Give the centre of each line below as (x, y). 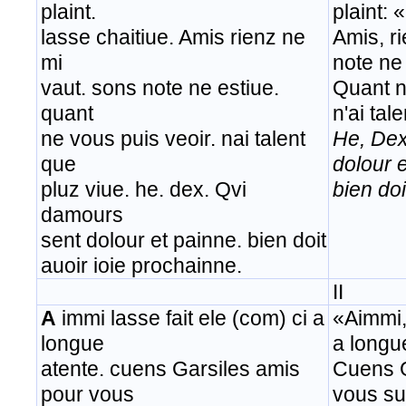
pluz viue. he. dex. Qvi (144, 190)
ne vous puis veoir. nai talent (173, 139)
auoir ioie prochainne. (141, 266)
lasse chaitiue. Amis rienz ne (173, 38)
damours (82, 215)
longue (97, 344)
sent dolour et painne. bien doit (184, 241)
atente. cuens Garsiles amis (170, 369)
